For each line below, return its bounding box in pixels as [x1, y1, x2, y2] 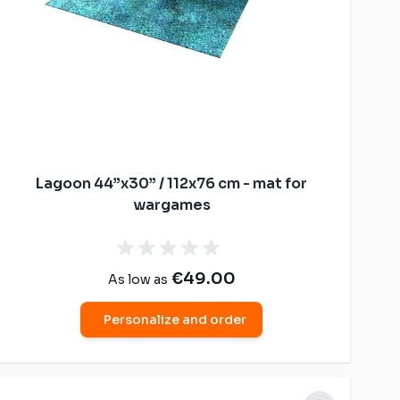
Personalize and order [104, 311, 246, 328]
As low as [107, 271, 168, 287]
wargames [132, 195, 211, 214]
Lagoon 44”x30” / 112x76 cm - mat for [36, 173, 307, 193]
